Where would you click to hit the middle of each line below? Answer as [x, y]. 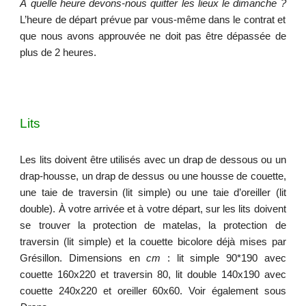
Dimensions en [108, 258]
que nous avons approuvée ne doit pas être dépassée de [153, 36]
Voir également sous [237, 291]
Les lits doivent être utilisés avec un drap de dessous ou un [153, 160]
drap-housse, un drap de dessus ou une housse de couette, [153, 176]
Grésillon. [45, 258]
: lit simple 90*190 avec [223, 258]
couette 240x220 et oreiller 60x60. [101, 291]
